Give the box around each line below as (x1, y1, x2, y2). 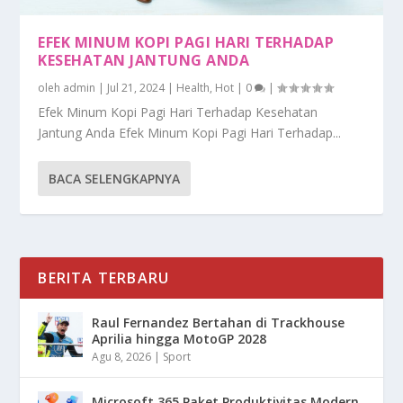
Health (176, 79, 210, 95)
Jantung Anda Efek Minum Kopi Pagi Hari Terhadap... (38, 123, 342, 141)
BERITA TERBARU (38, 267, 170, 288)
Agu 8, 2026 (92, 348, 152, 364)
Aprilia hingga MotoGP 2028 (92, 329, 267, 347)
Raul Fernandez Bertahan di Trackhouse (92, 313, 345, 331)
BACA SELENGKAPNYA (49, 169, 181, 187)
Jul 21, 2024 (107, 79, 166, 95)
